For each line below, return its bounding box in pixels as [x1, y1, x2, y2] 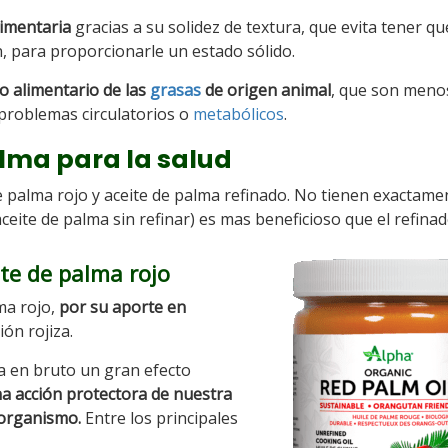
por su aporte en [59, 296, 186, 318]
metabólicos [193, 103, 284, 125]
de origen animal [201, 79, 331, 101]
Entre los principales [85, 407, 238, 429]
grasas [150, 79, 201, 101]
